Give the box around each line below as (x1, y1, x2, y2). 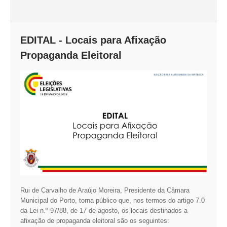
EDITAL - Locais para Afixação (20, 34, 166, 46)
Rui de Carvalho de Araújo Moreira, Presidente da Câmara (20, 186, 190, 194)
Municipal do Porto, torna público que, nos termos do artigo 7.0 (20, 196, 205, 204)
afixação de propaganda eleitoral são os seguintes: (20, 216, 169, 224)
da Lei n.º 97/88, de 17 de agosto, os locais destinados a (20, 206, 187, 214)
